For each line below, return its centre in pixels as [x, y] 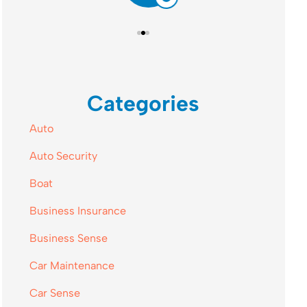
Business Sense [68, 238]
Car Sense [54, 293]
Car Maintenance [72, 266]
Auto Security [63, 156]
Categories [144, 104]
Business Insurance [77, 211]
